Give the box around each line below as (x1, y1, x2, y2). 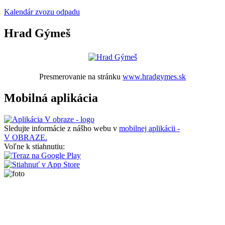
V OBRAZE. (4, 133, 47, 142)
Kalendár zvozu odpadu (4, 8, 80, 17)
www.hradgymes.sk (123, 72, 186, 81)
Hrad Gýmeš (4, 27, 70, 40)
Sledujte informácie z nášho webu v (4, 124, 119, 133)
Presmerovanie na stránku (39, 72, 123, 81)
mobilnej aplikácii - (119, 124, 180, 133)
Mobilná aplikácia (4, 91, 98, 105)
